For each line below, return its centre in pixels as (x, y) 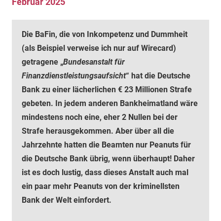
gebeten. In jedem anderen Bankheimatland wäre (110, 103)
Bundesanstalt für (94, 62)
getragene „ (42, 62)
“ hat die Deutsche (158, 76)
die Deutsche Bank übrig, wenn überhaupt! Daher (108, 159)
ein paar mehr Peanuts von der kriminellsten (101, 186)
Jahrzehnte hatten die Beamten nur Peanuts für (106, 145)
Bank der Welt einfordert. (67, 200)
